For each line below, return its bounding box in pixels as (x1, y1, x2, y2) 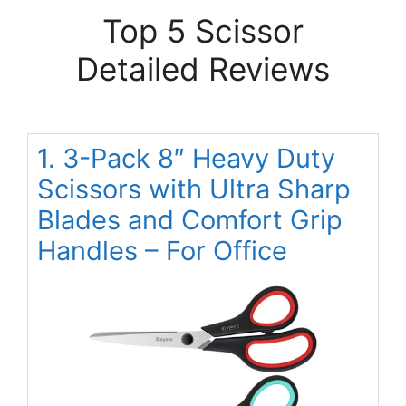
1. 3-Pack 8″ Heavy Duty (37, 142, 335, 175)
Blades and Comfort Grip (37, 204, 343, 237)
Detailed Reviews (76, 50, 330, 89)
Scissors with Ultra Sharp (37, 173, 351, 206)
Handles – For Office (37, 235, 287, 267)
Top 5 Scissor (102, 12, 304, 51)
